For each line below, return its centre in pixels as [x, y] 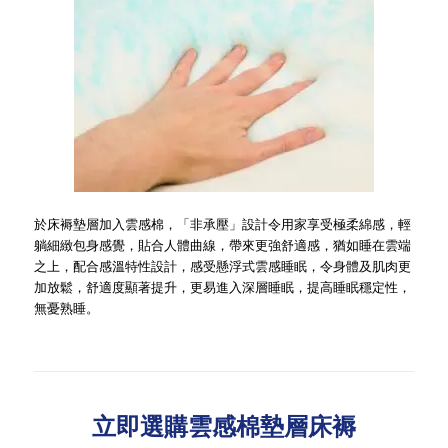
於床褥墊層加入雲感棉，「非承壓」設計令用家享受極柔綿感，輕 [222, 223]
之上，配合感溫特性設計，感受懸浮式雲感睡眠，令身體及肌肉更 [222, 265]
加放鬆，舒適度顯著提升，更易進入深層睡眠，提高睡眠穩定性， [222, 286]
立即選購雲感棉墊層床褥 [223, 425]
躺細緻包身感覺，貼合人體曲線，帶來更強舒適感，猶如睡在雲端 [222, 244]
